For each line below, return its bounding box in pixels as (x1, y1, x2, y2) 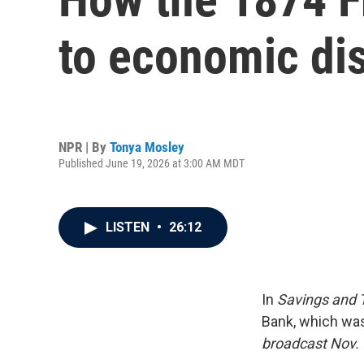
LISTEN (106, 219, 153, 235)
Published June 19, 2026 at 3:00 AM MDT (58, 156, 245, 170)
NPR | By (58, 138, 110, 155)
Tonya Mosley (110, 138, 184, 155)
